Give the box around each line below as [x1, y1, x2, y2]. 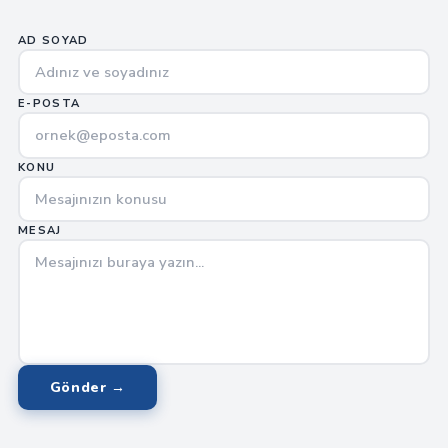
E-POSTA [17, 96, 81, 112]
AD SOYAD [17, 32, 89, 48]
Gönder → [49, 378, 126, 398]
